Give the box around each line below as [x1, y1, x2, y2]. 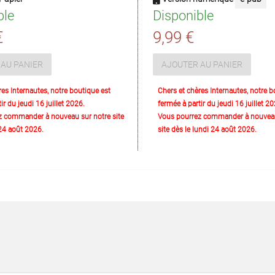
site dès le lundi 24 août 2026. [158, 125, 257, 134]
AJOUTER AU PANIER [161, 59, 242, 69]
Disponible [153, 8, 214, 23]
